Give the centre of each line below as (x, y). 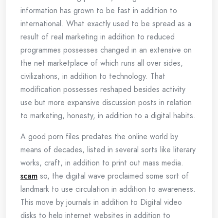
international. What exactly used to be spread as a (106, 24)
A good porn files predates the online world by (99, 136)
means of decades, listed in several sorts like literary (108, 150)
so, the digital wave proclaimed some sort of (113, 176)
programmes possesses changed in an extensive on (106, 50)
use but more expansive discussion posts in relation (106, 102)
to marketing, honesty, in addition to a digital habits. (108, 116)
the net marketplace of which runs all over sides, (102, 63)
